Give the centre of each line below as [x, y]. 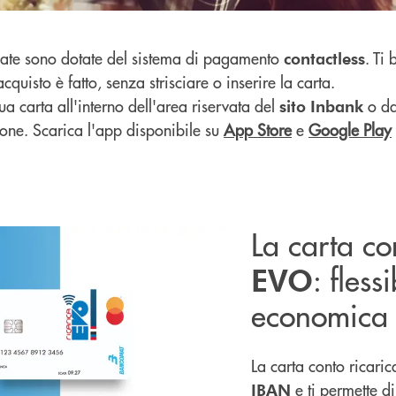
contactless [324, 57]
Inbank [337, 105]
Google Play [350, 129]
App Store [258, 129]
